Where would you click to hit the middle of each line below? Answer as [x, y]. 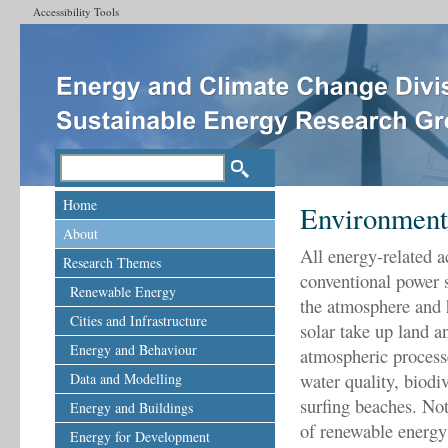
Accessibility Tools [75, 11]
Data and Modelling [126, 378]
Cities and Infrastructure [138, 320]
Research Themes [112, 262]
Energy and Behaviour [133, 349]
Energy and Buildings [131, 407]
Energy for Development [140, 436]
